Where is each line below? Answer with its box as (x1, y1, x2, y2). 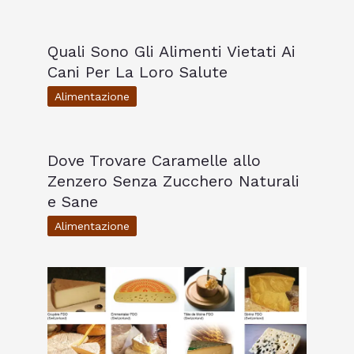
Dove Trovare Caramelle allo (47, 150, 261, 170)
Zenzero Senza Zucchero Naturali (47, 171, 299, 190)
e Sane (47, 191, 98, 211)
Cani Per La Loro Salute (47, 62, 228, 81)
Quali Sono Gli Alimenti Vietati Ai (47, 41, 296, 61)
